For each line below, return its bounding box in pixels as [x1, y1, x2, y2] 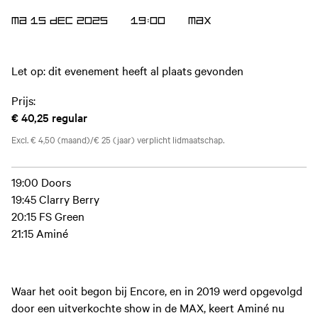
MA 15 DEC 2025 [11, 13, 108, 28]
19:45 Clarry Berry [11, 191, 99, 207]
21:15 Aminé [11, 225, 68, 241]
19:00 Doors [11, 174, 71, 190]
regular [52, 109, 87, 125]
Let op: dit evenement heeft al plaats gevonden [11, 62, 243, 78]
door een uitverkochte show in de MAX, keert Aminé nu [11, 299, 285, 315]
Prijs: [11, 92, 35, 108]
